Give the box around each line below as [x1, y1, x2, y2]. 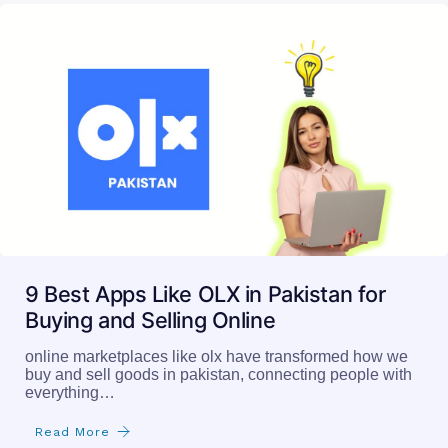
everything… [25, 383, 115, 401]
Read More [35, 424, 110, 439]
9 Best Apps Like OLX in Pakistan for [25, 280, 386, 307]
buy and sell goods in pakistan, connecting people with [25, 365, 412, 383]
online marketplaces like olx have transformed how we [25, 347, 408, 365]
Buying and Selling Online [25, 306, 276, 333]
